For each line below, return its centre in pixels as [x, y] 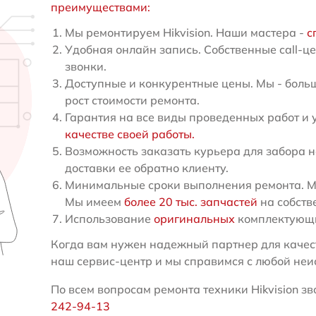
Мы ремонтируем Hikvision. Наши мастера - [186, 33]
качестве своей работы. [129, 134]
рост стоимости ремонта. [132, 101]
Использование [109, 219]
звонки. [85, 67]
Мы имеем [94, 202]
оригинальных [194, 219]
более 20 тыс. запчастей [190, 202]
